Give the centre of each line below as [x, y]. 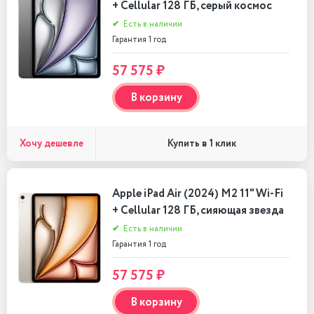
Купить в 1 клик [202, 144]
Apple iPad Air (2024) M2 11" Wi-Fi [198, 194]
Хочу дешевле [51, 143]
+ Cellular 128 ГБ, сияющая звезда [198, 211]
